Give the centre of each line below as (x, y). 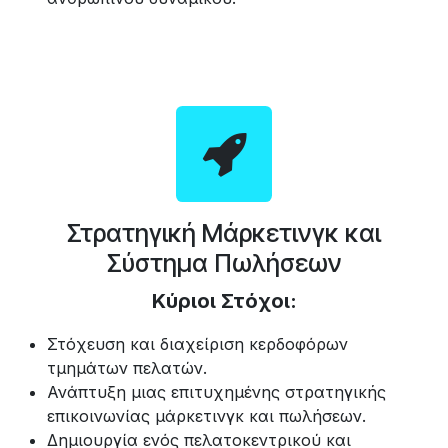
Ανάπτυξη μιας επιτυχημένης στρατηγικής (216, 391)
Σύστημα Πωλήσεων (224, 262)
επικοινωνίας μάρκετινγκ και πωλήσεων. (206, 415)
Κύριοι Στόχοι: (224, 300)
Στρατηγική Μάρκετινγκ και (224, 232)
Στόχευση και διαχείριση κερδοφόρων (197, 343)
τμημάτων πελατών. (127, 367)
